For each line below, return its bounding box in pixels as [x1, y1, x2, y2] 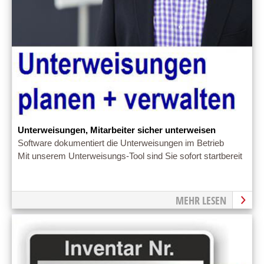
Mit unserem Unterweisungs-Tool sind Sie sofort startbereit [18, 151, 242, 161]
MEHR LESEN [176, 193, 226, 208]
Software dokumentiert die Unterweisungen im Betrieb [18, 138, 224, 148]
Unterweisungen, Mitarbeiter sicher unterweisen [18, 126, 216, 136]
